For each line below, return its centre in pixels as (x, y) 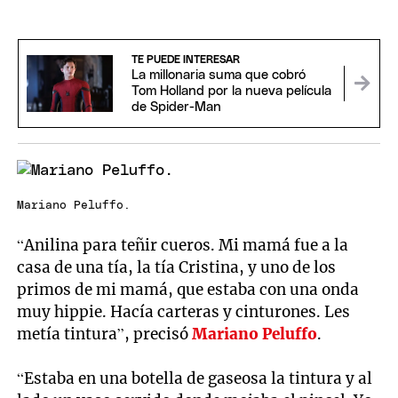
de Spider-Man (176, 107)
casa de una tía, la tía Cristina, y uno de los (177, 267)
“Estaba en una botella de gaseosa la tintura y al (195, 378)
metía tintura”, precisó (105, 334)
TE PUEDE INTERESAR (185, 60)
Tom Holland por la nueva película (231, 92)
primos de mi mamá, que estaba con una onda (188, 289)
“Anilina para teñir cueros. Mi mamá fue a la (183, 245)
